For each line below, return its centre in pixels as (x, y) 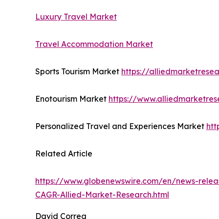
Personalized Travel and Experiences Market (121, 126)
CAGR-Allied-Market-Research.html (102, 195)
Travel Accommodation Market (94, 44)
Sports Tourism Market (78, 72)
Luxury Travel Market (76, 17)
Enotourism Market (72, 99)
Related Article (64, 154)
